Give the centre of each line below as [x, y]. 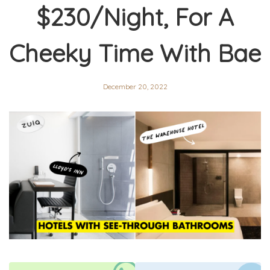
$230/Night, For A [135, 17]
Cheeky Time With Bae [135, 53]
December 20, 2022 [135, 87]
